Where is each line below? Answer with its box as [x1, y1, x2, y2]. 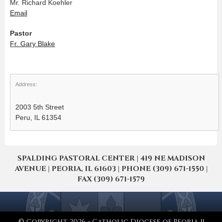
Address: [15, 81, 37, 87]
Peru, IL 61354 [15, 113, 61, 121]
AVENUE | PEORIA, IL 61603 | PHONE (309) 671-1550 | [14, 164, 208, 173]
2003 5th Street [15, 103, 64, 111]
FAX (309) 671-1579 [77, 174, 145, 184]
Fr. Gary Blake [10, 39, 55, 48]
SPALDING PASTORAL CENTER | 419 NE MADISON [17, 153, 205, 163]
